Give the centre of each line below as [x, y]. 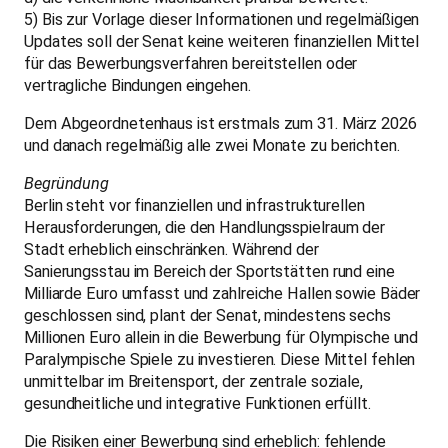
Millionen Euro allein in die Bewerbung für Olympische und [221, 337]
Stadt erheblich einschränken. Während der [171, 249]
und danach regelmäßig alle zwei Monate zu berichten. [212, 145]
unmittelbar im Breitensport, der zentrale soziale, [193, 381]
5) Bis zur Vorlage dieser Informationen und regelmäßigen [222, 19]
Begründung [66, 183]
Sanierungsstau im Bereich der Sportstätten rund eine [209, 271]
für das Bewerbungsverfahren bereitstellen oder [191, 63]
